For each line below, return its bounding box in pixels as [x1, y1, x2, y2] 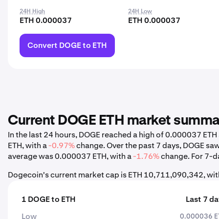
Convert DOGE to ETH [27, 40, 107, 50]
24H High [20, 7, 45, 15]
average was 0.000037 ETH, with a [8, 151, 133, 161]
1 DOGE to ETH [22, 194, 76, 204]
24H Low [128, 7, 153, 15]
